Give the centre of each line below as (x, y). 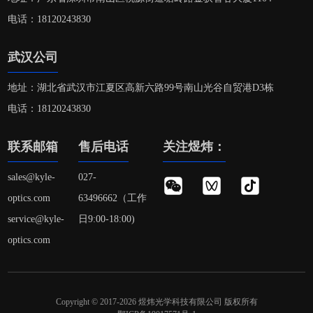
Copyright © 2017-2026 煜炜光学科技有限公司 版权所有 (156, 302)
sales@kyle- (32, 177)
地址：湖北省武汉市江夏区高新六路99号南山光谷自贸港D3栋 (141, 88)
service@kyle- (36, 219)
